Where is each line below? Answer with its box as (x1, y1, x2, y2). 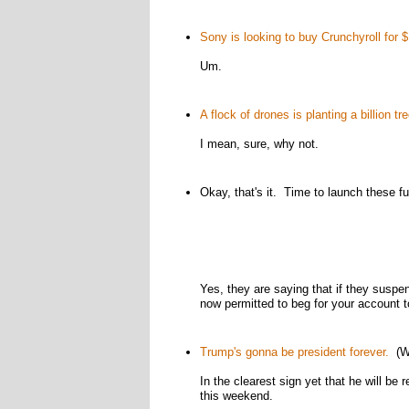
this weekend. (199, 389, 273, 403)
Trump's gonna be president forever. (199, 345, 389, 359)
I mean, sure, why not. (199, 137, 319, 151)
